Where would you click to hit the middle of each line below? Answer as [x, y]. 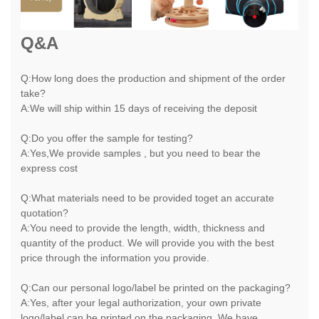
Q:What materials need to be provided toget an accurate [147, 198]
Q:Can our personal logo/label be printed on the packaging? [156, 287]
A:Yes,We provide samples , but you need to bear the [141, 153]
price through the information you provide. [115, 257]
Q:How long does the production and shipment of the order [153, 78]
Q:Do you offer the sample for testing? [107, 138]
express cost [49, 168]
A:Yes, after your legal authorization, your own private [141, 302]
